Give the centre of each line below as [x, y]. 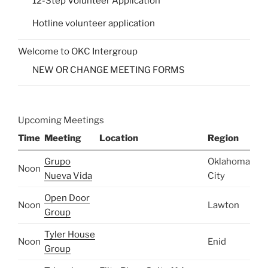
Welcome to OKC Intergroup [78, 51]
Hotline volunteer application [94, 24]
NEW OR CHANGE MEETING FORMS [109, 70]
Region [223, 138]
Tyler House [70, 235]
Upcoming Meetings [61, 121]
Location [119, 138]
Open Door [67, 198]
